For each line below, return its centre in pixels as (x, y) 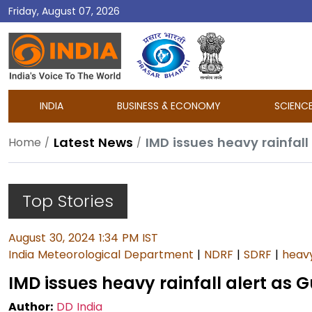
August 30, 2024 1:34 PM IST (83, 238)
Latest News (93, 142)
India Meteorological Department (101, 255)
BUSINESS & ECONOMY (169, 106)
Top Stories (68, 201)
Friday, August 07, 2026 (64, 11)
